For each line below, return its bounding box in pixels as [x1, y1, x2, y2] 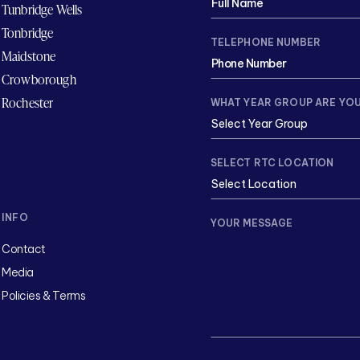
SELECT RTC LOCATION [210, 157, 334, 169]
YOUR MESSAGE [210, 217, 293, 229]
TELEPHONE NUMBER [210, 36, 321, 48]
